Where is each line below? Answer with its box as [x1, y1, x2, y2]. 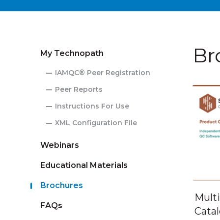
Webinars [40, 140, 79, 150]
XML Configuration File [55, 118, 137, 127]
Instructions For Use [55, 101, 129, 110]
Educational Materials [40, 160, 128, 170]
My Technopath [40, 48, 104, 58]
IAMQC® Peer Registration [55, 68, 150, 77]
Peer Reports [55, 84, 103, 94]
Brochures [40, 180, 83, 190]
